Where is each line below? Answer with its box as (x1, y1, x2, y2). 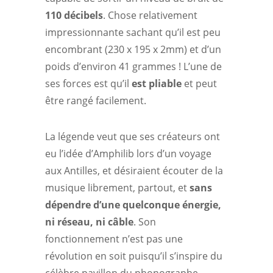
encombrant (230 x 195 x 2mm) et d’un (45, 43, 221, 56)
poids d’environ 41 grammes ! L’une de (45, 60, 222, 73)
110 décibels (45, 9, 103, 22)
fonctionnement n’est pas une (45, 232, 183, 246)
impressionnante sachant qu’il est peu (45, 26, 221, 39)
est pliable (132, 77, 182, 90)
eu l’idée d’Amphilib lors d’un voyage (45, 147, 211, 160)
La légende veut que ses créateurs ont (45, 130, 220, 143)
